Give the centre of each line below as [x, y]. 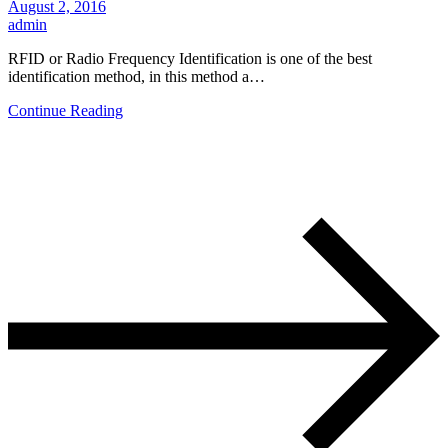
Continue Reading [65, 110]
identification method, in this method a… [136, 76]
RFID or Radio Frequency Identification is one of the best [190, 58]
